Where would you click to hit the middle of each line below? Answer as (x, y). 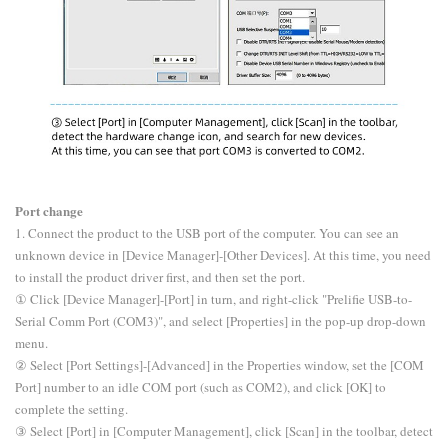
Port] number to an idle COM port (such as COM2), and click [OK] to (200, 387)
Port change (49, 211)
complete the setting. (71, 409)
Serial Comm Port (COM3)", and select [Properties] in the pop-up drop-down (220, 321)
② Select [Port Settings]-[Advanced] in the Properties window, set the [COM (219, 365)
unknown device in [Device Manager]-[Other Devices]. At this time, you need (223, 255)
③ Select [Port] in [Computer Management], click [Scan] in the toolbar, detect (224, 431)
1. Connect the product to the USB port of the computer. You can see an (207, 233)
